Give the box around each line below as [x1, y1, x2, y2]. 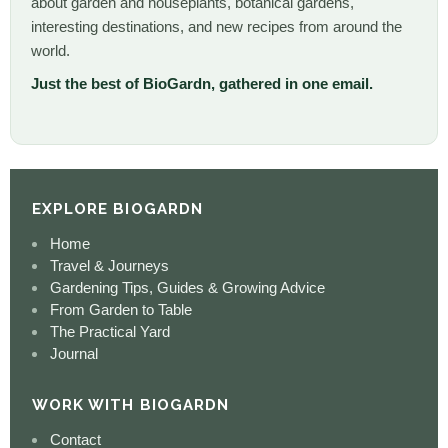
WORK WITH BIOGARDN [32, 395, 229, 414]
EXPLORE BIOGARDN [32, 199, 203, 218]
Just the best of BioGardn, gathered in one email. [31, 74, 373, 92]
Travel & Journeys [46, 256, 169, 274]
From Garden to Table [46, 300, 192, 318]
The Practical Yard [46, 322, 170, 340]
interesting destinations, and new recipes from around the [31, 17, 402, 35]
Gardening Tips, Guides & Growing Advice [46, 278, 325, 296]
